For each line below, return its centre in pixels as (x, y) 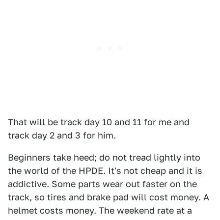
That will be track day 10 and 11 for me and (99, 122)
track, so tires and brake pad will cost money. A (109, 197)
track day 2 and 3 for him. (62, 135)
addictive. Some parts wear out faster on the (102, 184)
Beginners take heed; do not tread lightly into (104, 157)
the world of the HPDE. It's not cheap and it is (105, 171)
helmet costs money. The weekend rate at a (100, 210)
